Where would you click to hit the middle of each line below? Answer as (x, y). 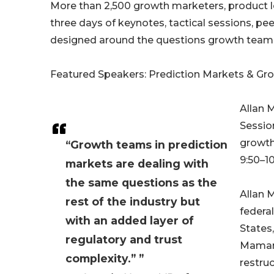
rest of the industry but (133, 202)
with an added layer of (130, 221)
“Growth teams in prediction (146, 145)
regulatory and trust (124, 240)
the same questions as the (141, 183)
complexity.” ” (105, 259)
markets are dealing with (137, 164)
